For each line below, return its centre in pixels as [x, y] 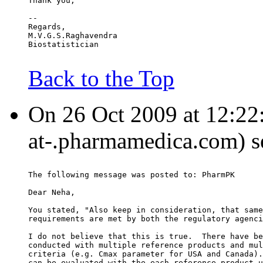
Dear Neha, [52, 193]
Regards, [47, 27]
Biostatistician [63, 45]
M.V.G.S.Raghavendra [73, 36]
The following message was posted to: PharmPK [131, 175]
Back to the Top [101, 79]
